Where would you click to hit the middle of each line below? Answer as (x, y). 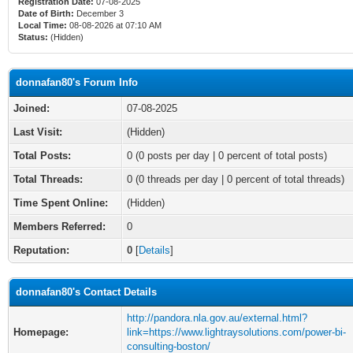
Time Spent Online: (61, 203)
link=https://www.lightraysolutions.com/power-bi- (236, 332)
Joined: (32, 108)
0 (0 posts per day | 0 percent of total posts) (227, 156)
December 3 (100, 13)
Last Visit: (38, 132)
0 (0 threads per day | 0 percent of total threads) (236, 179)
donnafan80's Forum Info (77, 82)
